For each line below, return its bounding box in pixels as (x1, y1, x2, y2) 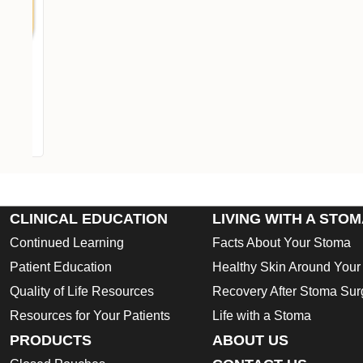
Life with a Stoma (212, 309, 311, 323)
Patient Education (10, 260, 112, 275)
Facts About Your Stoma (212, 236, 351, 250)
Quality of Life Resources (10, 284, 154, 299)
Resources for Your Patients (10, 309, 170, 323)
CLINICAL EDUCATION (10, 211, 168, 228)
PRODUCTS (10, 332, 92, 349)
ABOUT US (212, 332, 288, 349)
